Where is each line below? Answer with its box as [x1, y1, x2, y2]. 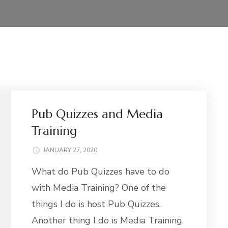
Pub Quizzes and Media [32, 106, 163, 122]
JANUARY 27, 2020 [43, 146, 98, 154]
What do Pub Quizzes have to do [32, 165, 170, 178]
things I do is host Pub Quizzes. [32, 197, 161, 210]
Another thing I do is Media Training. [32, 214, 184, 226]
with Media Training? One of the [32, 181, 166, 194]
